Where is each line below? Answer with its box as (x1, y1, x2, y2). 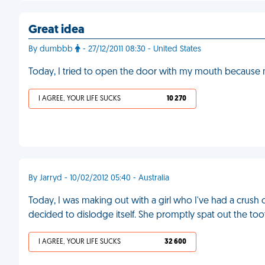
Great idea (28, 24, 85, 36)
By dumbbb (28, 45, 75, 54)
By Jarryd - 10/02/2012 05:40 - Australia (28, 174, 169, 183)
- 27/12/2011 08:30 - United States (80, 45, 201, 54)
